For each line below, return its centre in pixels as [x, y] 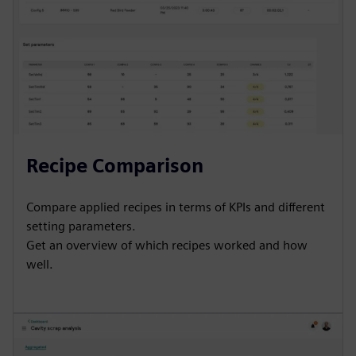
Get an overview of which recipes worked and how [167, 245]
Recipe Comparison [115, 166]
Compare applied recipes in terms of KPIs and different [176, 207]
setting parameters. [81, 226]
